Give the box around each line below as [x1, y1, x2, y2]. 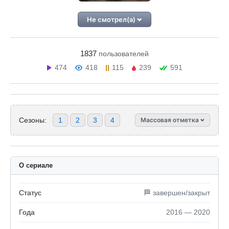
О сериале [19, 162, 53, 169]
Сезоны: [19, 116, 47, 124]
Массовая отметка [141, 116, 200, 124]
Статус [19, 189, 41, 197]
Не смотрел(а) [87, 15, 138, 24]
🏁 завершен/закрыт [144, 189, 210, 197]
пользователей [99, 50, 149, 58]
